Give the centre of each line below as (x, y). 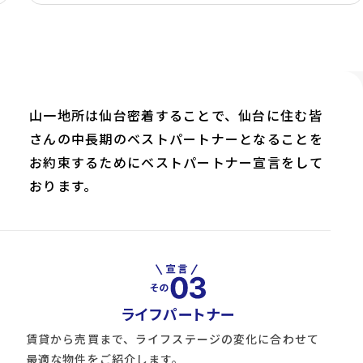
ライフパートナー (178, 314)
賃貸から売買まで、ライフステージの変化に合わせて (173, 339)
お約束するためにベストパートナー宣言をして (176, 162)
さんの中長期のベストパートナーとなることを (176, 139)
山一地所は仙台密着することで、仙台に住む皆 (176, 115)
